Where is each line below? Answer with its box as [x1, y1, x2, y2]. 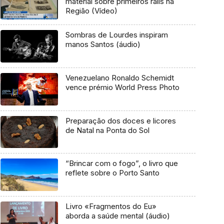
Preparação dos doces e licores [65, 115, 176, 125]
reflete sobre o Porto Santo [65, 168, 159, 178]
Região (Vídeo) [65, 6, 117, 16]
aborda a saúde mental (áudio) [65, 210, 170, 220]
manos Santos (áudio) [65, 39, 140, 49]
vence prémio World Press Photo [65, 82, 179, 92]
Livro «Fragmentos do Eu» [65, 201, 156, 211]
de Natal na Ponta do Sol [65, 125, 149, 135]
